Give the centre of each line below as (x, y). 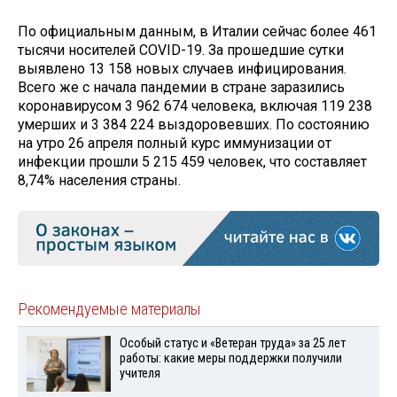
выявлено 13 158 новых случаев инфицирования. (182, 69)
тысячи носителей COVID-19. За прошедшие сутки (181, 51)
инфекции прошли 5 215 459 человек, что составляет (192, 162)
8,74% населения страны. (105, 181)
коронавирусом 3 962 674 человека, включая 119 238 (195, 106)
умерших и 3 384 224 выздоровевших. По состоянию (194, 125)
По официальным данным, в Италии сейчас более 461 (197, 32)
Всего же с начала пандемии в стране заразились (181, 88)
